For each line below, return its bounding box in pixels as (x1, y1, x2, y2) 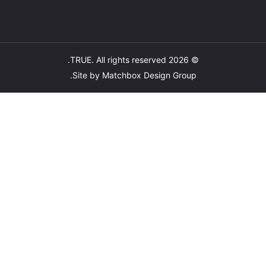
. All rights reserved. (103, 55, 178, 65)
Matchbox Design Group (113, 70, 208, 80)
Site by (84, 70, 114, 80)
